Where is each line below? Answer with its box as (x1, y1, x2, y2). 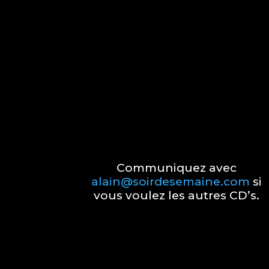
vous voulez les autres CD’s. (93, 189, 259, 203)
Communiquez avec (116, 161, 237, 175)
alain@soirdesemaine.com (91, 175, 250, 189)
